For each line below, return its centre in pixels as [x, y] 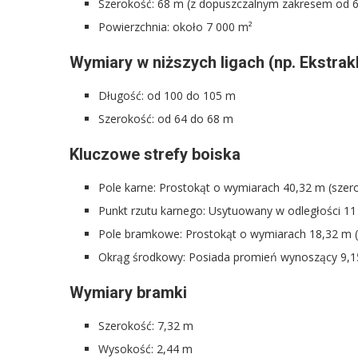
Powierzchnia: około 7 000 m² [175, 26]
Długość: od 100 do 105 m [167, 95]
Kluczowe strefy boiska [155, 154]
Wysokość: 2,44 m [145, 348]
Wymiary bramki [128, 292]
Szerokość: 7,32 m [146, 325]
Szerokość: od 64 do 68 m [166, 118]
